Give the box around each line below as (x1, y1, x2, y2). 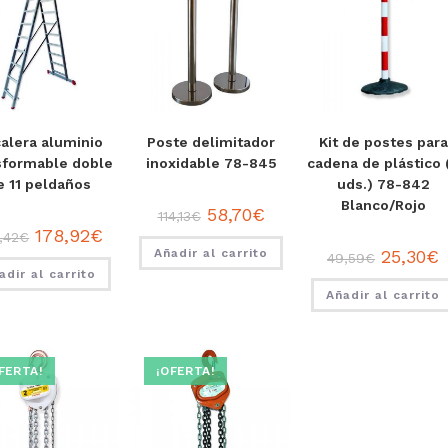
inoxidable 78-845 (145, 155, 277, 172)
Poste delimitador (147, 134, 276, 151)
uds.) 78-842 (336, 176, 430, 193)
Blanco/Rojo (340, 197, 426, 214)
